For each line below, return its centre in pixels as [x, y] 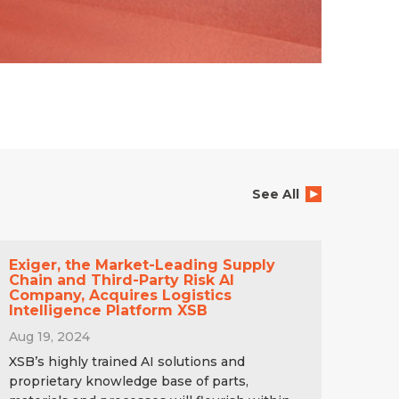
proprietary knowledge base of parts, [128, 381]
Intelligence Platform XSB [108, 310]
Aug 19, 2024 [49, 336]
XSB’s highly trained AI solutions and [126, 361]
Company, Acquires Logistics [120, 295]
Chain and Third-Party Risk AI [121, 280]
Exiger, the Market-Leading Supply [142, 265]
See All [275, 194]
